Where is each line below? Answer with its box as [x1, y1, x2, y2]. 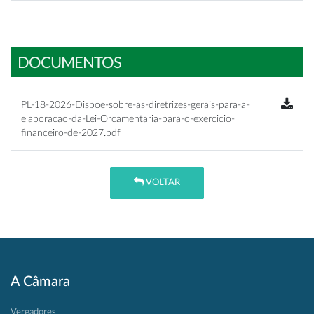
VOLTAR [144, 178, 180, 188]
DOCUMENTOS [18, 55, 121, 71]
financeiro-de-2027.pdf [21, 128, 121, 138]
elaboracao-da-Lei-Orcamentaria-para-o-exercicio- [21, 114, 235, 124]
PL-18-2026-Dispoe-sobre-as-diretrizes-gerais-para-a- [21, 100, 250, 110]
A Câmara [11, 274, 70, 289]
